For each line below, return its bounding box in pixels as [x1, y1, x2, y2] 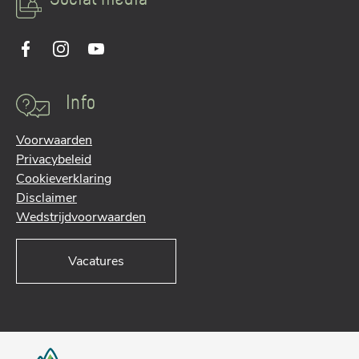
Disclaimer [16, 189, 77, 207]
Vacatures [68, 252, 124, 270]
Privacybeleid [16, 151, 91, 168]
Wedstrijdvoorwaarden [16, 208, 146, 226]
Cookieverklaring [16, 170, 111, 188]
